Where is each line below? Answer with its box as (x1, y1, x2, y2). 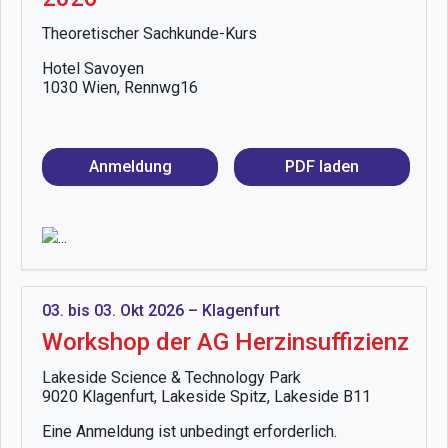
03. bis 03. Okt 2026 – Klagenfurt (42, 301, 280, 321)
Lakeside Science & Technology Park (42, 368, 301, 388)
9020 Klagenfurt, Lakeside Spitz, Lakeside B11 (42, 387, 371, 407)
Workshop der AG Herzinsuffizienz (42, 328, 409, 357)
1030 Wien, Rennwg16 (42, 78, 198, 98)
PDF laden (285, 157, 359, 177)
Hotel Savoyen (42, 59, 144, 79)
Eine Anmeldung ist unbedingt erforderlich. (42, 422, 337, 442)
